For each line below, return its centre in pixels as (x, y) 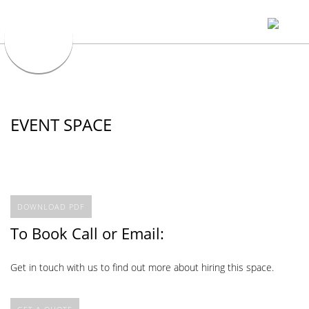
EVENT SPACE (61, 124)
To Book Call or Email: (87, 233)
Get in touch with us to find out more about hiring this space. (142, 268)
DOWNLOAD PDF (51, 206)
